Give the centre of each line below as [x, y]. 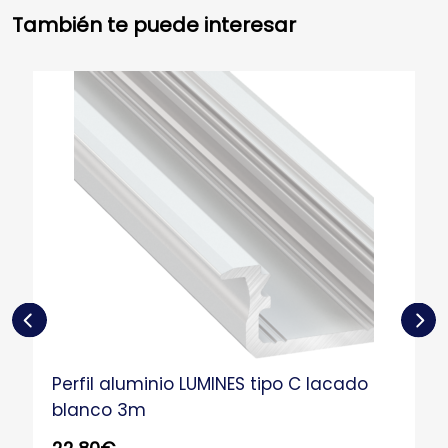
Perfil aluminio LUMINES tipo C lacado [210, 384]
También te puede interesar [154, 25]
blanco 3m [99, 410]
